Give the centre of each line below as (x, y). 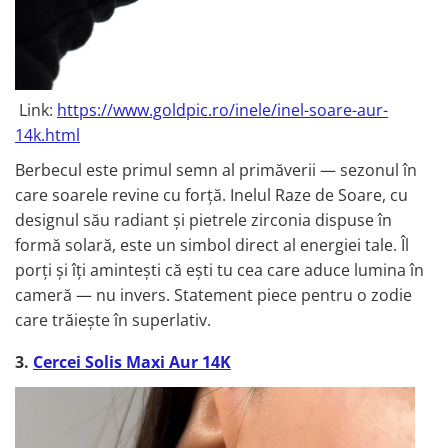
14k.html (47, 135)
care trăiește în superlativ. (113, 320)
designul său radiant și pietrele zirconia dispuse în (203, 220)
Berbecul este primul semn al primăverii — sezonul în (216, 170)
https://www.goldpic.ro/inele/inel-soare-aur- (222, 110)
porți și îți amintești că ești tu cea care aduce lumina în (219, 270)
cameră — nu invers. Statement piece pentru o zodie (213, 295)
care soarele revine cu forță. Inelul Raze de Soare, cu (211, 195)
